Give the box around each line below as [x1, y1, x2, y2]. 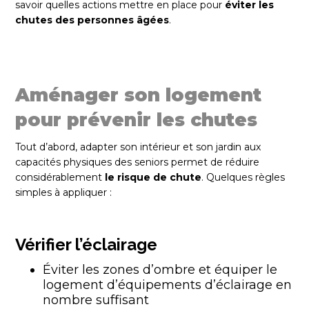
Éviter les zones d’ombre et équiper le [43, 262, 278, 277]
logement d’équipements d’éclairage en [43, 277, 292, 292]
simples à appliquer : [15, 186, 112, 199]
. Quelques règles [201, 171, 286, 183]
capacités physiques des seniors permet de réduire [15, 156, 260, 168]
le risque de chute [105, 171, 202, 183]
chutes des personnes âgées [15, 14, 170, 26]
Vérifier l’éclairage [15, 235, 158, 255]
